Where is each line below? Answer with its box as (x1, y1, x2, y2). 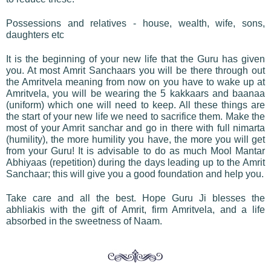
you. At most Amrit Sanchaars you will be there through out (6, 65, 265, 76)
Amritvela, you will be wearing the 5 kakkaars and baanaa (6, 88, 265, 99)
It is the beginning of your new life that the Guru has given (6, 53, 265, 64)
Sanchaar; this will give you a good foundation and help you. (6, 168, 264, 179)
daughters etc (6, 29, 64, 40)
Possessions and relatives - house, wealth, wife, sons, (6, 18, 265, 28)
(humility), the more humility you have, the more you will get (6, 134, 265, 145)
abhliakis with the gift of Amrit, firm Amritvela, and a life (6, 204, 265, 215)
